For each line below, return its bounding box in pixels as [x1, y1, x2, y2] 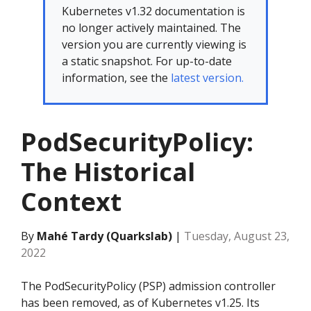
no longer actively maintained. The [62, 20, 241, 35]
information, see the [62, 70, 171, 85]
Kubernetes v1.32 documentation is [62, 3, 245, 19]
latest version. [171, 70, 244, 85]
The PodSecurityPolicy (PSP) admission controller [21, 278, 276, 294]
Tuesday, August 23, [184, 228, 289, 244]
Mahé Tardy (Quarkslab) [37, 228, 172, 244]
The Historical [21, 155, 195, 189]
